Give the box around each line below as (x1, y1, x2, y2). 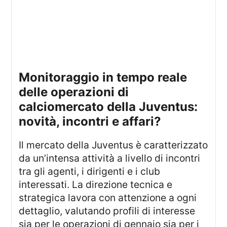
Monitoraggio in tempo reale (19, 69, 30, 85)
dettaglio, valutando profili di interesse (19, 205, 196, 217)
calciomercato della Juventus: (19, 99, 198, 114)
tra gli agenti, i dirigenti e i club (19, 165, 161, 178)
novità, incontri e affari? (19, 113, 162, 129)
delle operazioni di (19, 84, 129, 99)
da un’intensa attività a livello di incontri (19, 152, 201, 165)
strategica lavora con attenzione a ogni (19, 192, 197, 204)
